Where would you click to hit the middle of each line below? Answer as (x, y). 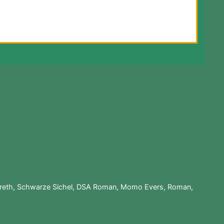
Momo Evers (142, 187)
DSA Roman (96, 187)
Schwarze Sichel (44, 187)
